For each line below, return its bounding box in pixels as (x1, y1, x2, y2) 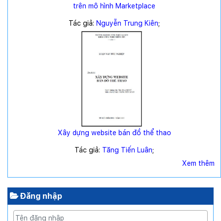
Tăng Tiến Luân (102, 146, 152, 154)
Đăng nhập (20, 191, 62, 201)
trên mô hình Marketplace (73, 2, 155, 10)
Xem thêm (182, 159, 215, 167)
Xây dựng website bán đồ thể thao (57, 128, 171, 137)
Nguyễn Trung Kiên (96, 19, 158, 28)
